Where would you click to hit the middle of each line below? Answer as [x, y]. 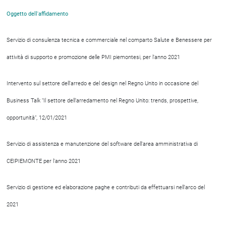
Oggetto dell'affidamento [37, 14]
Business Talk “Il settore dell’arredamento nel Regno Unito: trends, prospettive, [102, 101]
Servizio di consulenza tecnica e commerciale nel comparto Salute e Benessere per [109, 40]
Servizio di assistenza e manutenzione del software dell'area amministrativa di [102, 144]
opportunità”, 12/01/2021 [37, 118]
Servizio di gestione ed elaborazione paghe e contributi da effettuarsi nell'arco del [106, 187]
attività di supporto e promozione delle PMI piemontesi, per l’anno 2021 [93, 57]
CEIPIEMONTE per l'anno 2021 [44, 161]
